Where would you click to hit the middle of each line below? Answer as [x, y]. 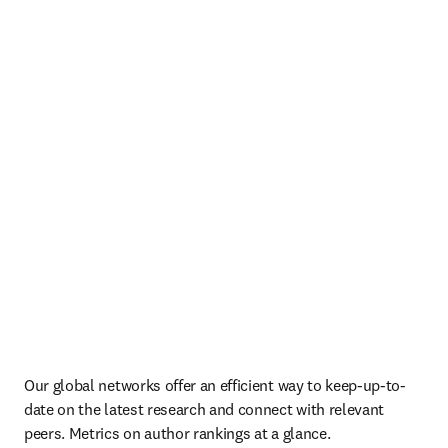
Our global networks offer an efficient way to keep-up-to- [215, 385]
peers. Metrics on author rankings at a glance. [177, 433]
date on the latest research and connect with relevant [204, 409]
